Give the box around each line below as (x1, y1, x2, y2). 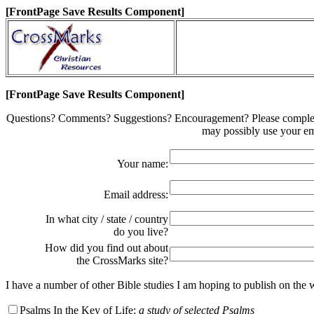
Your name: (117, 158, 168, 170)
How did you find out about (45, 242, 168, 254)
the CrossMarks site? (76, 254, 168, 266)
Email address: (104, 189, 168, 200)
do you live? (114, 226, 168, 238)
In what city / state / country (46, 213, 168, 225)
